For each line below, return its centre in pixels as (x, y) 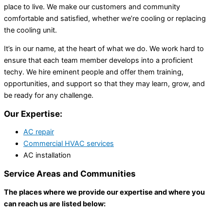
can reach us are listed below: (55, 204)
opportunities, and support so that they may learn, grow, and (104, 84)
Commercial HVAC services (69, 144)
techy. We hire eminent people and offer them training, (94, 72)
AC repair (39, 132)
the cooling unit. (30, 30)
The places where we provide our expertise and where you (104, 192)
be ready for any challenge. (49, 96)
